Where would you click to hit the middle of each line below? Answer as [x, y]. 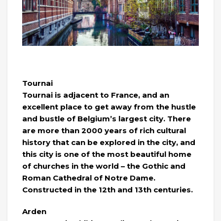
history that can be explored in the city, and [109, 143]
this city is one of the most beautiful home [107, 154]
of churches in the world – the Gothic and [104, 166]
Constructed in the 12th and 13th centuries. [108, 190]
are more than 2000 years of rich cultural [104, 131]
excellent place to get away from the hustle [109, 107]
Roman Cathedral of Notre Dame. [89, 178]
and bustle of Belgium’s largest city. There [107, 119]
